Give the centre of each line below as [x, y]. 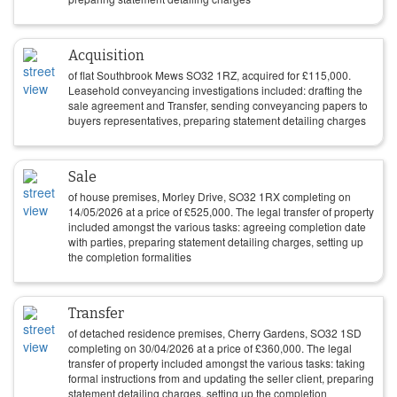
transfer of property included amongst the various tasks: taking [217, 363]
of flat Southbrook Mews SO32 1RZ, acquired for [185, 75]
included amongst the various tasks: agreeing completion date [217, 226]
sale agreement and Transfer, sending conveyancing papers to [218, 105]
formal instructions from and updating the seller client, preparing [221, 378]
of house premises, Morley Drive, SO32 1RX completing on [210, 196]
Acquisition [106, 55]
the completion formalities [130, 257]
